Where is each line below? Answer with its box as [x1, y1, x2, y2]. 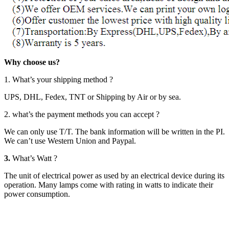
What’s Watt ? [12, 153, 57, 163]
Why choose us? [4, 57, 60, 66]
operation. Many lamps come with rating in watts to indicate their [4, 180, 213, 189]
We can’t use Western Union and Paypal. [4, 136, 136, 145]
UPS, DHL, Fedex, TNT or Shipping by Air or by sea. [4, 92, 181, 101]
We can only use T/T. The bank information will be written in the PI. [4, 127, 225, 136]
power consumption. [4, 189, 70, 198]
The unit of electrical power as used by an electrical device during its [4, 171, 224, 180]
